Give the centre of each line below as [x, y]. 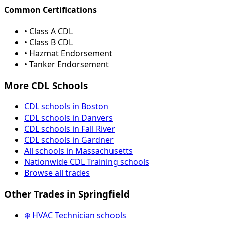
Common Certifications [50, 9]
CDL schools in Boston [66, 107]
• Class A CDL [48, 31]
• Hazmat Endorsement [68, 53]
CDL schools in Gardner [69, 140]
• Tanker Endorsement [67, 64]
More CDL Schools [46, 85]
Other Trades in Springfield [67, 194]
